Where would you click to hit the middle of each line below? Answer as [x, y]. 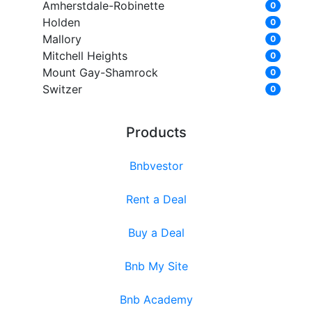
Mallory [62, 39]
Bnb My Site [156, 266]
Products [156, 133]
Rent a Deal [156, 200]
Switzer [62, 89]
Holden [61, 23]
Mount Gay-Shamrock [100, 73]
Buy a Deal [156, 233]
